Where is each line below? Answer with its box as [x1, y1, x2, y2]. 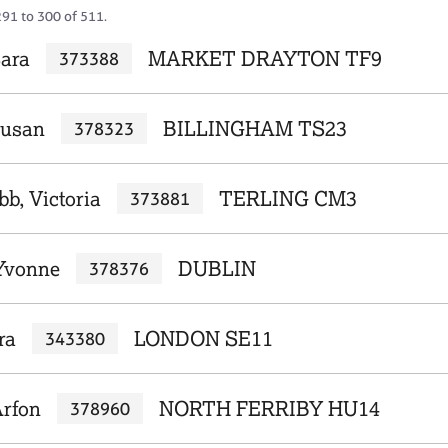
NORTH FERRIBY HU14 [158, 396, 380, 421]
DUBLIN [177, 256, 256, 281]
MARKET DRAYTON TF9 [147, 46, 382, 71]
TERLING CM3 [218, 186, 357, 211]
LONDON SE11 [133, 326, 273, 351]
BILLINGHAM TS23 [162, 116, 347, 141]
